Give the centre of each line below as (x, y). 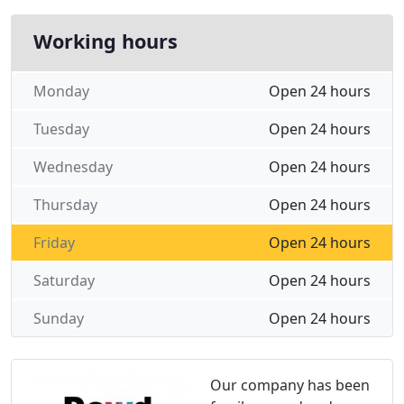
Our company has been (290, 385)
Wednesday (73, 167)
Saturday (64, 280)
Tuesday (61, 129)
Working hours (106, 41)
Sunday (59, 318)
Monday (61, 91)
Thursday (65, 205)
